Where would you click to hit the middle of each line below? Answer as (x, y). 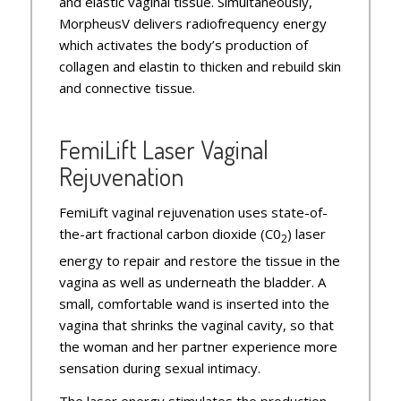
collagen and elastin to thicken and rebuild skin (200, 66)
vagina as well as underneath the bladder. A (192, 282)
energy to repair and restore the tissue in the (199, 260)
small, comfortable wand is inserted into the (194, 303)
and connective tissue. (127, 88)
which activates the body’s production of (183, 45)
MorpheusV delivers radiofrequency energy (192, 23)
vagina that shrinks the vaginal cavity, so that (196, 324)
